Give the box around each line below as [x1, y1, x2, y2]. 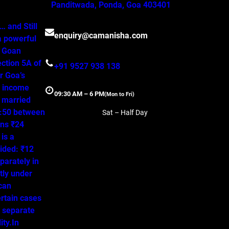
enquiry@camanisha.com [54, 31, 148, 41]
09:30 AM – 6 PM [54, 90, 104, 98]
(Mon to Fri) [104, 90, 134, 98]
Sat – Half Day [102, 108, 148, 117]
